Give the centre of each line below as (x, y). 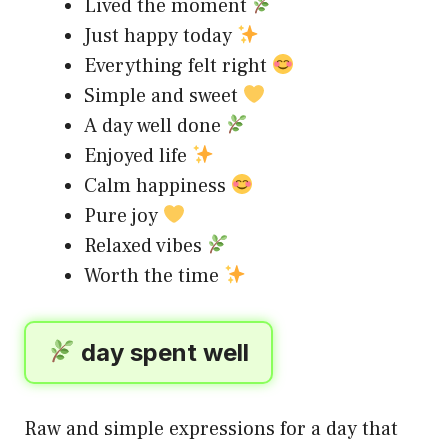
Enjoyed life (138, 156)
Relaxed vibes (145, 246)
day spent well (162, 352)
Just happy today (160, 36)
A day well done (155, 126)
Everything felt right (178, 66)
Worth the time (154, 276)
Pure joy (123, 216)
